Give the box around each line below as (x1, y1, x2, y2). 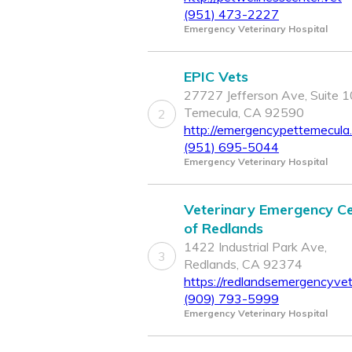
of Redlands (184, 219, 263, 238)
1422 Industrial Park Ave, (184, 239, 327, 255)
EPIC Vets (184, 68, 248, 86)
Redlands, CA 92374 (184, 256, 302, 273)
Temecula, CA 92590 (184, 104, 304, 121)
